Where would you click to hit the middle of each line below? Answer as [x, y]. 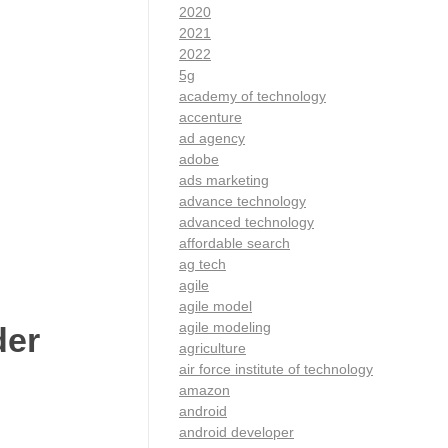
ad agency [212, 137]
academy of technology [252, 95]
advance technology [242, 200]
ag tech [202, 263]
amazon [204, 389]
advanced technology [246, 221]
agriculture [212, 347]
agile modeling [225, 326]
